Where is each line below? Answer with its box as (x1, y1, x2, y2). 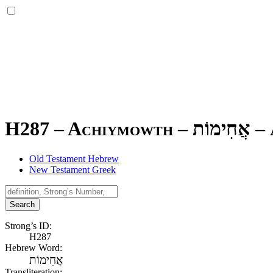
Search (10, 199, 35, 209)
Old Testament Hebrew (29, 153, 119, 164)
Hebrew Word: (5, 242, 62, 253)
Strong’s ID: (5, 220, 52, 231)
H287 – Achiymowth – (5, 118, 193, 140)
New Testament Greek (29, 164, 116, 175)
